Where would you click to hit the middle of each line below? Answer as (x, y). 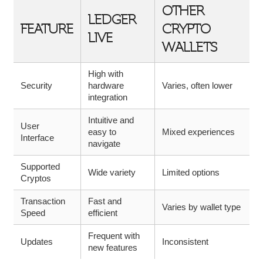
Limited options (191, 173)
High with (106, 74)
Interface (37, 138)
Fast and (105, 201)
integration (108, 97)
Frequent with (114, 236)
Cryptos (36, 178)
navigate (104, 144)
